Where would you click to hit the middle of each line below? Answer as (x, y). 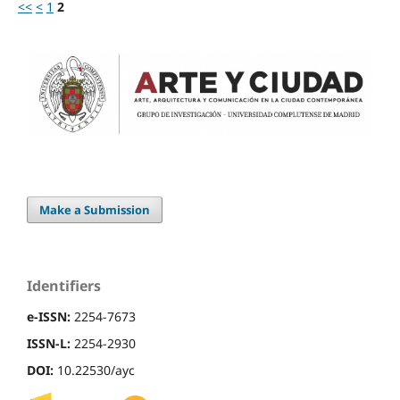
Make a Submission (95, 210)
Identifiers (64, 286)
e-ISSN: (49, 317)
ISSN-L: (49, 344)
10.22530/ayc (94, 371)
